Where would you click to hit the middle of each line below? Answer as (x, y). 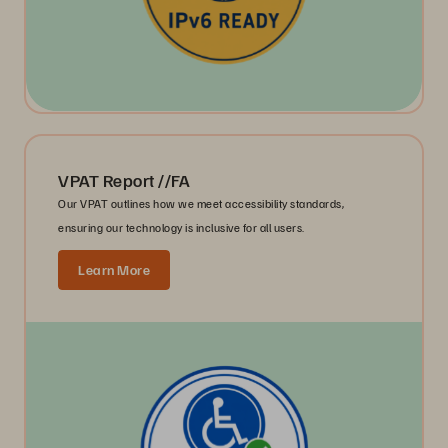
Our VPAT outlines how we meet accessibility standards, (201, 203)
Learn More (114, 269)
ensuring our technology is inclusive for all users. (181, 227)
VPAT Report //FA (124, 179)
